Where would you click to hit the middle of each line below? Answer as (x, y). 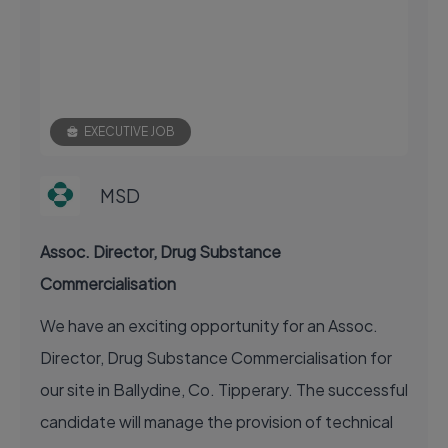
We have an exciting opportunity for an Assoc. (209, 325)
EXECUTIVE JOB (129, 131)
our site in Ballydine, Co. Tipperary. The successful (224, 389)
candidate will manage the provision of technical (216, 421)
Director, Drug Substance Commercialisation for (216, 357)
